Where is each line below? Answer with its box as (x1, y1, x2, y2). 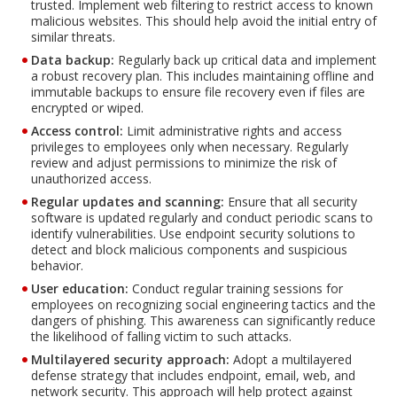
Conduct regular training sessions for (128, 279, 343, 297)
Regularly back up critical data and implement (114, 51, 377, 68)
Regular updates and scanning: (31, 192, 224, 210)
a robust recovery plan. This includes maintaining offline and (31, 66, 374, 84)
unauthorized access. (31, 169, 152, 187)
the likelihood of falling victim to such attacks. (31, 327, 292, 345)
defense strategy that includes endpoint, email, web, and (31, 366, 355, 384)
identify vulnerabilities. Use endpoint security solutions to (31, 224, 355, 242)
